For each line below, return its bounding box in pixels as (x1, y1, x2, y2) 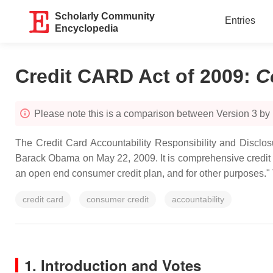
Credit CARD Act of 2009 (15, 65, 244, 87)
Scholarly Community (55, 11, 155, 21)
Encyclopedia (55, 23, 119, 34)
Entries (224, 15, 255, 26)
